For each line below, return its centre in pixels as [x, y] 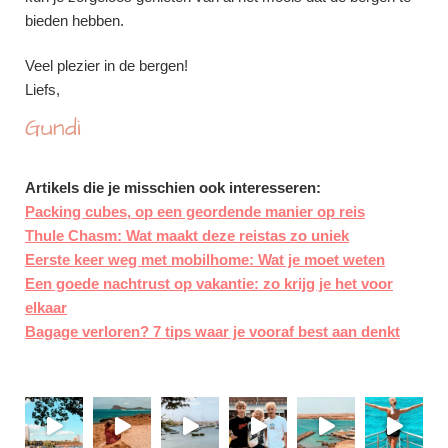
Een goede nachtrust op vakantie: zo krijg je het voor [209, 283]
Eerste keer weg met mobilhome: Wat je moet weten [205, 259]
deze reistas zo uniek [275, 235]
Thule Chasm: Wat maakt [113, 235]
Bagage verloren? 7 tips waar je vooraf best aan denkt [212, 331]
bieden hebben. [74, 20]
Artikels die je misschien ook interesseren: [173, 187]
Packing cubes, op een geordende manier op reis [195, 211]
